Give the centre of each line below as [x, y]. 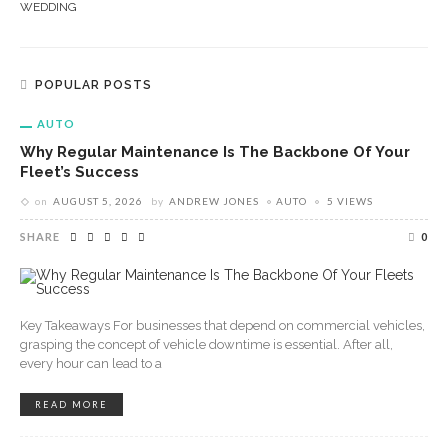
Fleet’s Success [79, 171]
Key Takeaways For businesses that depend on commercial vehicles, [222, 325]
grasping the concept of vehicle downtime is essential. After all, [206, 344]
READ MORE [71, 404]
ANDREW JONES [214, 201]
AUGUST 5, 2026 [98, 201]
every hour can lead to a [91, 363]
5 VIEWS [350, 201]
